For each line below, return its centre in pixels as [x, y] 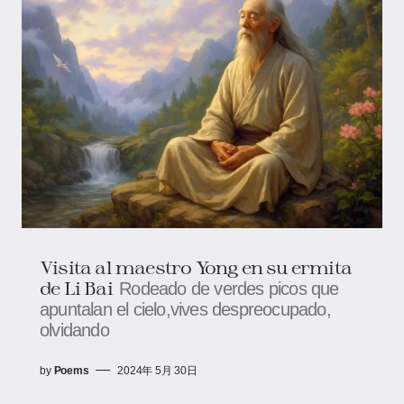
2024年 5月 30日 [157, 370]
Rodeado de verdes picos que [229, 288]
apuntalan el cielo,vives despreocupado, [185, 309]
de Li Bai [76, 287]
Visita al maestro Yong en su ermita [196, 266]
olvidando [74, 330]
